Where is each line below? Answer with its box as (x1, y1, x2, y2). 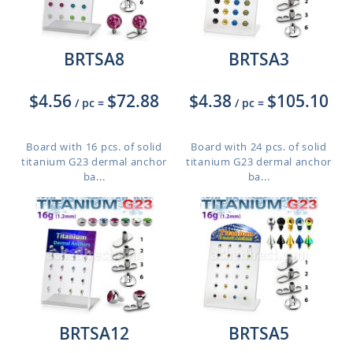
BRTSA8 (64, 48, 124, 70)
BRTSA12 (59, 322, 129, 344)
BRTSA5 (229, 322, 289, 344)
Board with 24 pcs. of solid (191, 139, 327, 154)
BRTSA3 (229, 48, 289, 70)
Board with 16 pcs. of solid (26, 139, 162, 154)
